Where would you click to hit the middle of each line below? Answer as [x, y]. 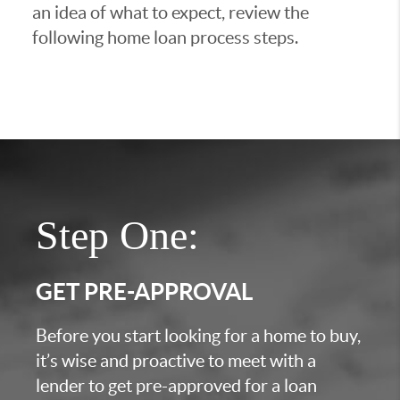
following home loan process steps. [165, 37]
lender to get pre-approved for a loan [176, 386]
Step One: [117, 235]
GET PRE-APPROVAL [144, 292]
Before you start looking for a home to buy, [198, 336]
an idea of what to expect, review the [170, 12]
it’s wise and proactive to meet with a [176, 361]
